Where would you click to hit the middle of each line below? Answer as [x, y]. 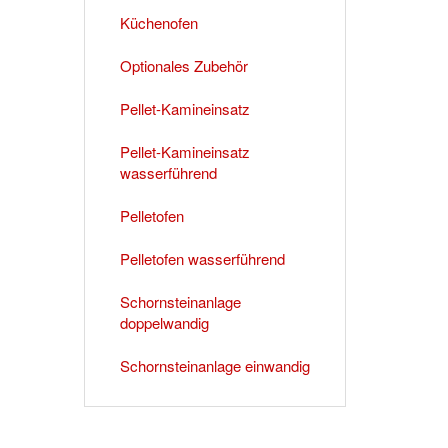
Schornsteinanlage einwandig [214, 365]
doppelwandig [164, 322]
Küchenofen [158, 22]
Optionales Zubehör [183, 65]
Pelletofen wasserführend [202, 258]
